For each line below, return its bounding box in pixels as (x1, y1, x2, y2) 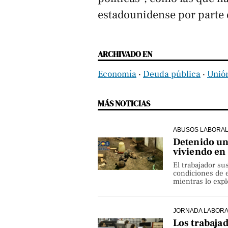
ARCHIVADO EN (98, 48, 152, 60)
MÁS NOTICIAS (98, 98, 150, 109)
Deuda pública (143, 68, 201, 80)
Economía (98, 68, 136, 80)
